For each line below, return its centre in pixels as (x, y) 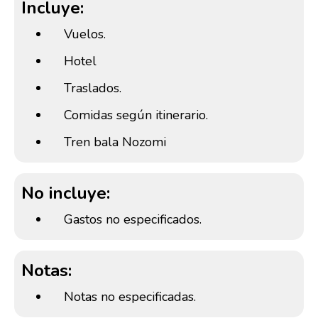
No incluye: (66, 193)
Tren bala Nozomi (115, 142)
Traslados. (93, 88)
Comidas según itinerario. (136, 115)
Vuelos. (85, 34)
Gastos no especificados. (133, 220)
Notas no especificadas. (130, 297)
